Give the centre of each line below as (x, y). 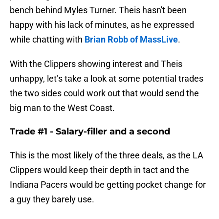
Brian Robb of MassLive (131, 40)
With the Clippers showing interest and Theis (96, 64)
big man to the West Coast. (62, 108)
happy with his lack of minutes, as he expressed (102, 25)
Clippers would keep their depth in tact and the (99, 170)
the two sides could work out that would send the (104, 93)
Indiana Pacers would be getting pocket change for (108, 185)
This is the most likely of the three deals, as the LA (107, 155)
